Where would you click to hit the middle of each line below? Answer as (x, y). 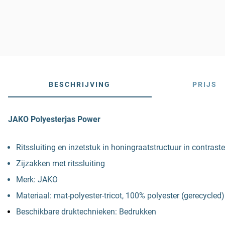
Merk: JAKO (37, 180)
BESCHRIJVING (80, 84)
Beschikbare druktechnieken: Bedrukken (86, 212)
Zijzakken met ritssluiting (61, 163)
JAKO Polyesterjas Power (54, 119)
